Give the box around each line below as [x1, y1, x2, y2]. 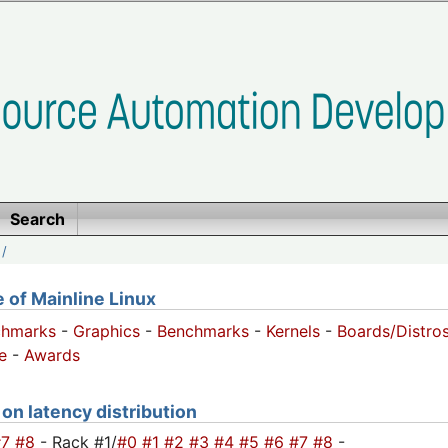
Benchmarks [157, 321, 249, 342]
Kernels [266, 321, 320, 342]
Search [9, 209, 65, 229]
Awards [24, 345, 80, 366]
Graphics [73, 321, 140, 342]
